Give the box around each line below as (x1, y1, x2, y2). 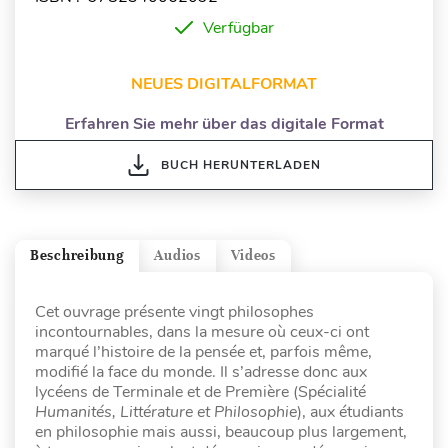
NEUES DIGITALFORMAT (131, 72, 317, 95)
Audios (154, 247, 201, 265)
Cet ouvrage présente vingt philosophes (35, 300, 314, 323)
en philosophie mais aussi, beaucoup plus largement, (35, 420, 407, 443)
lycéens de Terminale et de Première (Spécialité (35, 380, 366, 403)
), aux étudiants (297, 400, 404, 423)
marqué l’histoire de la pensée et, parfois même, (35, 340, 372, 363)
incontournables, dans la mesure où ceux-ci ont (35, 320, 369, 343)
